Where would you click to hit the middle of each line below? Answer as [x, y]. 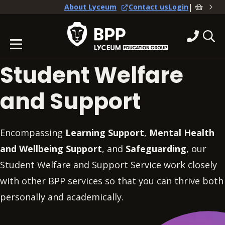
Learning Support [105, 133]
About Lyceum [90, 7]
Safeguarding [156, 149]
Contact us [148, 7]
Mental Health [182, 133]
